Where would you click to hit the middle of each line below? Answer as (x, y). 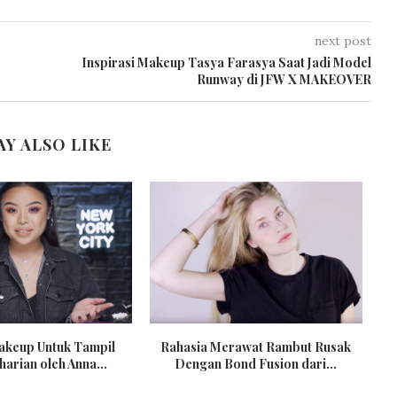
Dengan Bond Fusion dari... (256, 363)
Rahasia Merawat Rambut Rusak (256, 346)
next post (343, 40)
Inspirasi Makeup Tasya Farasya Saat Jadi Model (226, 62)
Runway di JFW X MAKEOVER (284, 79)
